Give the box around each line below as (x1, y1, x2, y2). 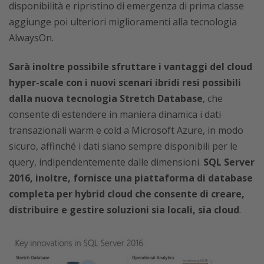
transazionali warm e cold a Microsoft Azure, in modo (9, 124, 243, 137)
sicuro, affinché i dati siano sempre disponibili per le (9, 140, 237, 153)
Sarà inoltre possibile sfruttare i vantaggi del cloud (9, 60, 252, 73)
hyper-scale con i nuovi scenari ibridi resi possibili (9, 76, 241, 89)
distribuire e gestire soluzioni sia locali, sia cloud (9, 203, 239, 216)
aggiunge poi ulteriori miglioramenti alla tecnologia (9, 15, 237, 28)
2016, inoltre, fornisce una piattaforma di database (9, 171, 253, 184)
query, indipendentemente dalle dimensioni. (9, 156, 203, 169)
